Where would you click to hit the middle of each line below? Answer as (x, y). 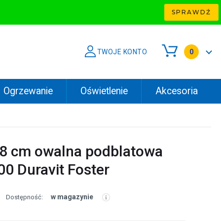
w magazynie (72, 197)
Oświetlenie (104, 91)
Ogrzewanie (28, 91)
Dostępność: (24, 197)
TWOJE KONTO (122, 52)
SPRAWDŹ (191, 12)
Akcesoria (176, 91)
